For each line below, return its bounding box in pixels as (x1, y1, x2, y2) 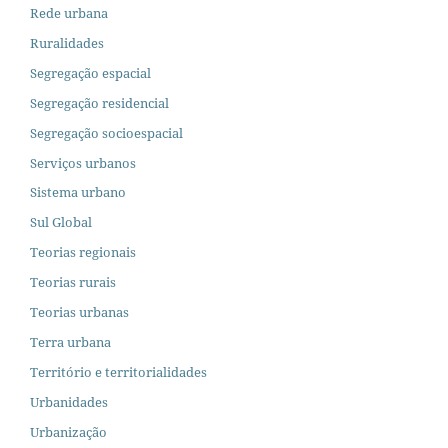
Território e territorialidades (30, 363, 207, 382)
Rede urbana (30, 3, 108, 22)
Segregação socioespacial (30, 123, 183, 142)
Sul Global (30, 213, 92, 232)
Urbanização (30, 423, 107, 442)
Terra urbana (30, 333, 111, 352)
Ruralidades (30, 33, 104, 52)
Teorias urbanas (30, 303, 129, 322)
